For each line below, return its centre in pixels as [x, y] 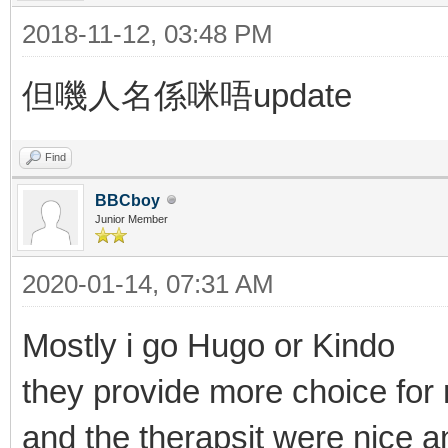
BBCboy [127, 200]
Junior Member [131, 218]
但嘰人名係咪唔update [187, 95]
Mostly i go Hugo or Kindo [213, 345]
